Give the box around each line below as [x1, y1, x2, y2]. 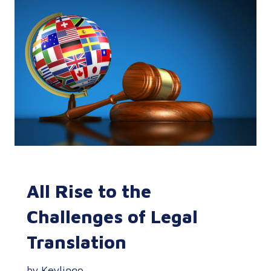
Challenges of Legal [27, 205, 198, 227]
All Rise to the [27, 180, 151, 201]
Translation [27, 230, 126, 252]
